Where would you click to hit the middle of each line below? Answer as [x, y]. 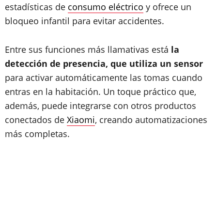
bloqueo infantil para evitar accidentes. [85, 21]
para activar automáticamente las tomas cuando [104, 77]
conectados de [36, 120]
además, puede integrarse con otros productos [101, 106]
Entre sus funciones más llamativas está [88, 49]
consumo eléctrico [106, 7]
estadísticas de [36, 7]
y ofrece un [167, 7]
